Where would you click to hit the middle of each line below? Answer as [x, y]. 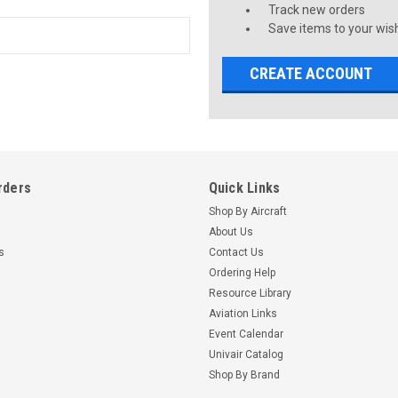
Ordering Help [242, 272]
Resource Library [250, 293]
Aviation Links [243, 313]
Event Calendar [246, 334]
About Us [231, 231]
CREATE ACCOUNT [311, 73]
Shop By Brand [244, 374]
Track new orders [317, 10]
